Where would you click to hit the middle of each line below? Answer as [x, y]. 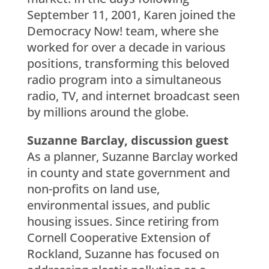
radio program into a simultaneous [124, 79]
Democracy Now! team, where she [122, 31]
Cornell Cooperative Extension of [118, 237]
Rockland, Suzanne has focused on [123, 253]
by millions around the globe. [107, 112]
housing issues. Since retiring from [123, 221]
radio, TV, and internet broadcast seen [133, 95]
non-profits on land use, [93, 189]
